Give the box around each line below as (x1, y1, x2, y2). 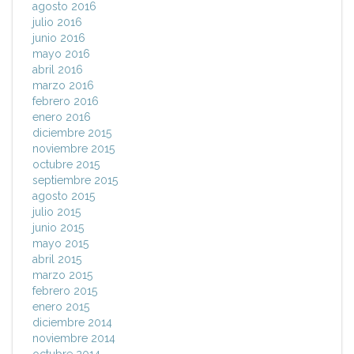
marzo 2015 (32, 269, 92, 282)
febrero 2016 (32, 95, 99, 108)
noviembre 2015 (32, 142, 115, 156)
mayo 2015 (32, 237, 88, 250)
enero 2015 (32, 300, 89, 314)
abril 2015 (32, 253, 81, 266)
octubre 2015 (32, 158, 100, 171)
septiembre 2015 (32, 174, 118, 187)
